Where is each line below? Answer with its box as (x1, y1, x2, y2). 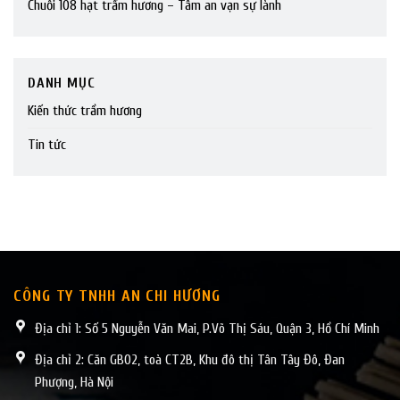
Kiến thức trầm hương (28, 103, 142, 120)
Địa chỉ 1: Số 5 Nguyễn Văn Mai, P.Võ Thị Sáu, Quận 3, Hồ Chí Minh (35, 321, 379, 337)
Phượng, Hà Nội (35, 373, 113, 390)
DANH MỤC (28, 75, 96, 92)
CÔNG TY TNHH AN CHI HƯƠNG (13, 287, 221, 306)
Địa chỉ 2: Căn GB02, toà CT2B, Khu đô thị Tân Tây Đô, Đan (35, 351, 345, 368)
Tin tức (28, 137, 66, 154)
